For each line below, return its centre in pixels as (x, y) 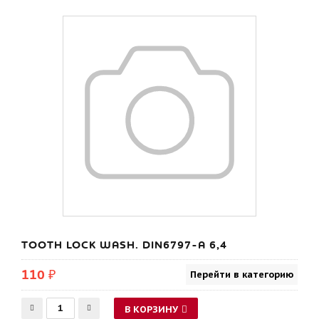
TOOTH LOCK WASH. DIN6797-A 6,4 (124, 245)
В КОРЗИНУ (151, 309)
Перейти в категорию (242, 274)
